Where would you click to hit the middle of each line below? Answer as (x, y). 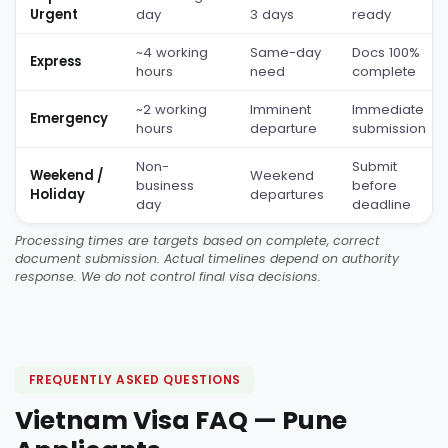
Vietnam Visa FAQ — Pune (181, 420)
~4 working (172, 52)
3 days (272, 14)
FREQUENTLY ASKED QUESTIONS (135, 379)
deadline (381, 204)
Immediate (388, 109)
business (165, 185)
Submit (374, 166)
